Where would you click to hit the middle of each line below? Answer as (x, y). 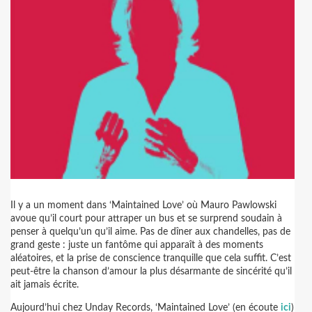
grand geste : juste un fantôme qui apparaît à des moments (137, 245)
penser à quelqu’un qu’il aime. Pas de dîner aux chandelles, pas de (150, 232)
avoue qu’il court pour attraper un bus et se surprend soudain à (146, 219)
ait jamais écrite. (45, 285)
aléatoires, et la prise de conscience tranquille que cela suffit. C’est (151, 258)
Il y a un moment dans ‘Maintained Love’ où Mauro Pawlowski (143, 205)
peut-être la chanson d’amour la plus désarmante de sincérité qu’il (151, 272)
